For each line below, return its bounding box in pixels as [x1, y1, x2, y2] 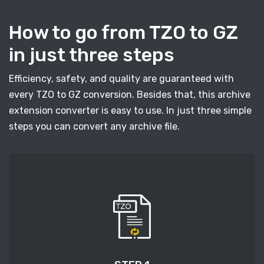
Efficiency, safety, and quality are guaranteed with [9, 73, 234, 85]
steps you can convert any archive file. [9, 121, 180, 133]
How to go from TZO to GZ [9, 21, 238, 44]
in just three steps [9, 44, 174, 67]
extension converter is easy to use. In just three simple [9, 105, 252, 117]
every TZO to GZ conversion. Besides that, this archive [9, 89, 250, 101]
